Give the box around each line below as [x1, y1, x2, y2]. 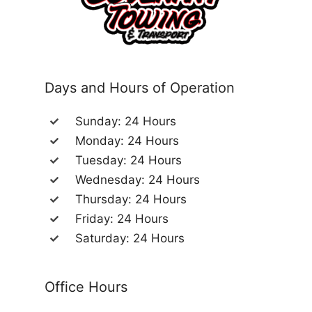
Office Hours [45, 279, 127, 296]
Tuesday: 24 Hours [75, 153, 182, 168]
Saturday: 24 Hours [75, 231, 185, 246]
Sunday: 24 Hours [75, 114, 176, 129]
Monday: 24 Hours [75, 134, 179, 148]
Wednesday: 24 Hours [75, 173, 200, 187]
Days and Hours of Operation [45, 79, 235, 97]
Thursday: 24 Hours [75, 192, 187, 207]
